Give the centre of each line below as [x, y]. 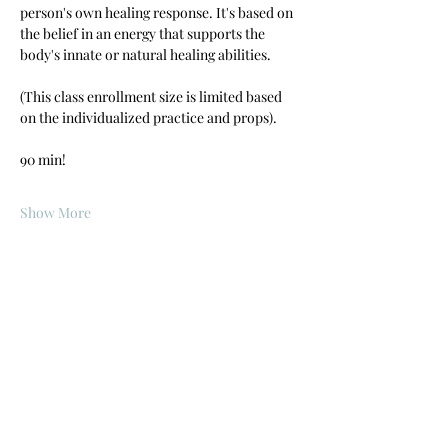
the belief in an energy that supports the [144, 34]
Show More [55, 213]
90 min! [43, 160]
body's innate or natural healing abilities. [145, 55]
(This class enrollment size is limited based [152, 97]
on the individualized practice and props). [151, 118]
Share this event [92, 323]
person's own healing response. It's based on [158, 13]
